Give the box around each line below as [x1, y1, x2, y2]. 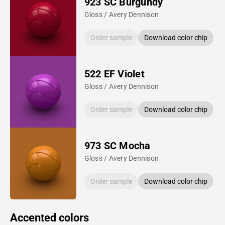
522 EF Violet [84, 67, 145, 80]
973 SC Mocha [84, 139, 151, 152]
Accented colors [10, 211, 89, 224]
